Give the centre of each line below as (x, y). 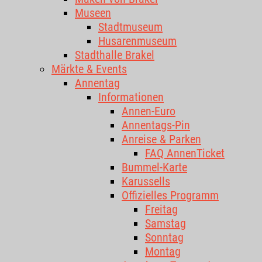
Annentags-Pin (156, 125)
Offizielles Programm (170, 195)
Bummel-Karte (154, 167)
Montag (163, 251)
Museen (93, 13)
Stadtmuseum (130, 27)
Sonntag (164, 237)
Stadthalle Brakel (115, 55)
